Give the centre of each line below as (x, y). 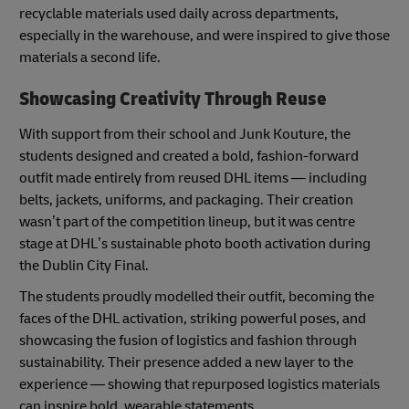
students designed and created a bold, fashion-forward (189, 156)
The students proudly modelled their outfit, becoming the (197, 296)
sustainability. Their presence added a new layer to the (186, 362)
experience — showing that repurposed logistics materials (199, 384)
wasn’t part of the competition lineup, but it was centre (187, 221)
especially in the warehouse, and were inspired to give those (204, 36)
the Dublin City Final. (84, 265)
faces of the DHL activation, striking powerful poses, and (193, 318)
